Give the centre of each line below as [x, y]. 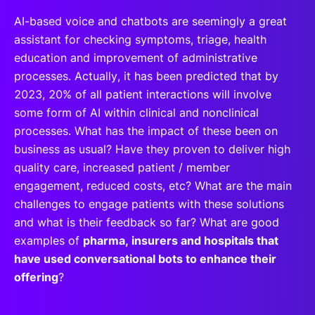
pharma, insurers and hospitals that [181, 240]
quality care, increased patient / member [122, 167]
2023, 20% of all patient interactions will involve [143, 94]
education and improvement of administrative [136, 58]
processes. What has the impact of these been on [146, 131]
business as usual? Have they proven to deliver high [152, 149]
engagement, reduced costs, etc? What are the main [153, 186]
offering [36, 277]
